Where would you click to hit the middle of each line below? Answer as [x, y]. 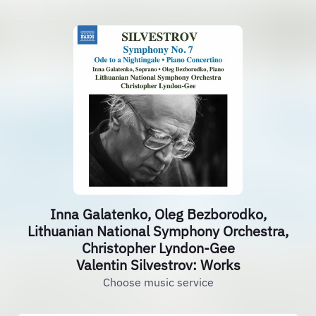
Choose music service [158, 282]
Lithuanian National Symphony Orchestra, [158, 231]
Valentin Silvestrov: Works [158, 265]
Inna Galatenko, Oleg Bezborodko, [158, 214]
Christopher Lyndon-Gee [158, 248]
